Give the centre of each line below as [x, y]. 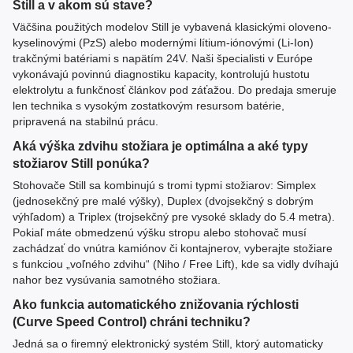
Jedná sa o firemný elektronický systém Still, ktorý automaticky [168, 343]
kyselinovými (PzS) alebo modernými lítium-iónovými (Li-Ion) [163, 43]
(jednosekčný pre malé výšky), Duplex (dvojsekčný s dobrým [163, 201]
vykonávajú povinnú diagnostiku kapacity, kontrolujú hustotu [161, 74]
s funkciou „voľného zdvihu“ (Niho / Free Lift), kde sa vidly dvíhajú [176, 264]
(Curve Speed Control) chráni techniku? [132, 321]
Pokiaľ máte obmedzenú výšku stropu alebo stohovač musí [160, 233]
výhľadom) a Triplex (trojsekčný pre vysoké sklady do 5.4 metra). [174, 217]
